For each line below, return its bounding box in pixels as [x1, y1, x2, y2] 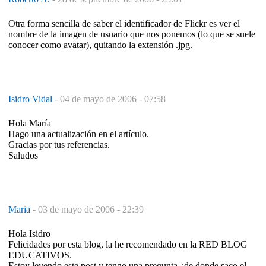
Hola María [8, 118, 51, 128]
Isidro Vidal [8, 93, 55, 104]
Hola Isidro [8, 228, 50, 239]
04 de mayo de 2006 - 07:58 [60, 93, 166, 104]
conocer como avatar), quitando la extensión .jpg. [8, 39, 192, 50]
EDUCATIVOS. [8, 249, 72, 260]
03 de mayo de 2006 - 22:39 [38, 204, 144, 214]
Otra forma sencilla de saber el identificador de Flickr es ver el [8, 18, 240, 28]
